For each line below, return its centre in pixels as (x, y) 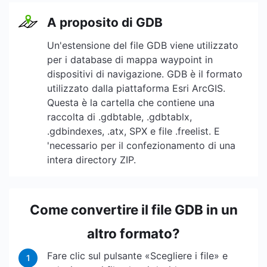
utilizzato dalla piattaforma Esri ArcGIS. (136, 88)
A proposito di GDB (105, 22)
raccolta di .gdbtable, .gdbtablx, (119, 117)
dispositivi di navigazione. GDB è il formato (145, 74)
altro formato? (133, 233)
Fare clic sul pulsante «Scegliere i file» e (137, 256)
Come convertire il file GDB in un (133, 209)
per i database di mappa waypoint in (130, 60)
